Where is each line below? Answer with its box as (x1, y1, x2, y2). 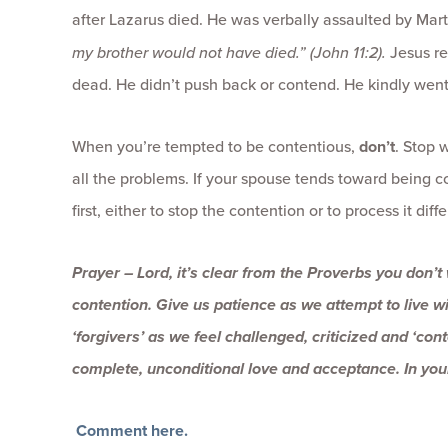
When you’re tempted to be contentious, (72, 135, 359, 158)
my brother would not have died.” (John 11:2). (72, 41, 390, 63)
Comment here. (76, 419, 188, 442)
